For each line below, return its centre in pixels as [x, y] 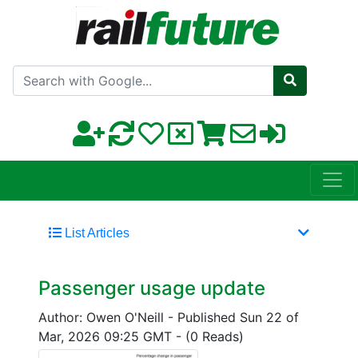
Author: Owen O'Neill [103, 318]
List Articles [95, 233]
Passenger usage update [152, 288]
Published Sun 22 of [238, 318]
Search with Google [219, 71]
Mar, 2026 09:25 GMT [107, 337]
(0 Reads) [215, 337]
